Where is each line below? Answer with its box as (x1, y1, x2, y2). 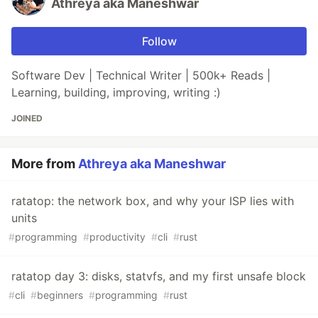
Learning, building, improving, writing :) (11, 85, 221, 100)
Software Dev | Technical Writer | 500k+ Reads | (11, 68, 270, 83)
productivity (89, 231, 146, 243)
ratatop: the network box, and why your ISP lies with (11, 194, 294, 209)
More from (11, 156, 78, 172)
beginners (37, 289, 83, 302)
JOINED (11, 113, 43, 124)
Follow (141, 34, 177, 49)
